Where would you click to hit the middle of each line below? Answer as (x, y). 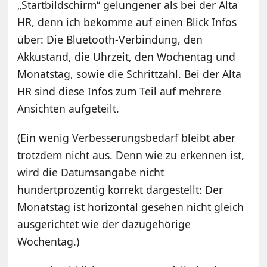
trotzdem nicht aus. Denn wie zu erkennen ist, (131, 155)
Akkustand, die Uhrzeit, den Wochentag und (127, 56)
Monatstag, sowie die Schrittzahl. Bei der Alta (130, 74)
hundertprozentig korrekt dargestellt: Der (120, 189)
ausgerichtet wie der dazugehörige (104, 224)
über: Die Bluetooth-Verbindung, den (110, 39)
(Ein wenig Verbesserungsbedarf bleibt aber (127, 137)
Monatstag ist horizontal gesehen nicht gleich (131, 207)
